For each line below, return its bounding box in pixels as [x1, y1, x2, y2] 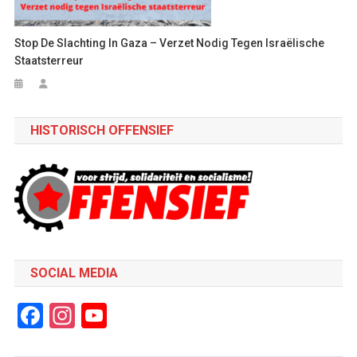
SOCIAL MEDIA [29, 265, 118, 281]
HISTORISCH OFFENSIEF [29, 123, 174, 139]
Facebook [42, 300, 149, 331]
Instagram [74, 300, 189, 331]
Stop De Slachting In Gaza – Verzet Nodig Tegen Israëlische [14, 37, 325, 50]
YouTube [106, 300, 202, 331]
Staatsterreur [14, 54, 84, 68]
